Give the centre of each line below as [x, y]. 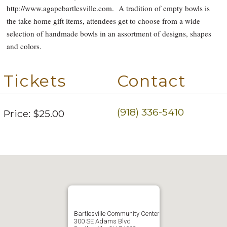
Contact [152, 81]
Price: [17, 114]
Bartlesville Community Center [117, 213]
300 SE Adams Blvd [102, 221]
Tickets [35, 81]
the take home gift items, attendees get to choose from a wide [104, 21]
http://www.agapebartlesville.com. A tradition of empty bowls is [108, 8]
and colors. [24, 46]
